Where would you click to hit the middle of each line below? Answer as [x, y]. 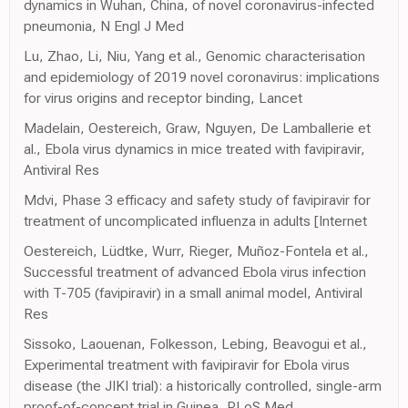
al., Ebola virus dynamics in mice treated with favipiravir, [194, 149]
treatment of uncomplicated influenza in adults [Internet [195, 221]
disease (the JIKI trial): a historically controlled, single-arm [203, 386]
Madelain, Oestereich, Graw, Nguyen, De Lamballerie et [197, 128]
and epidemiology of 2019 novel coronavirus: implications [202, 77]
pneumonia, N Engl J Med [104, 26]
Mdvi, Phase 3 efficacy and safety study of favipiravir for [197, 200]
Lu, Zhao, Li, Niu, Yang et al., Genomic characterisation [194, 56]
